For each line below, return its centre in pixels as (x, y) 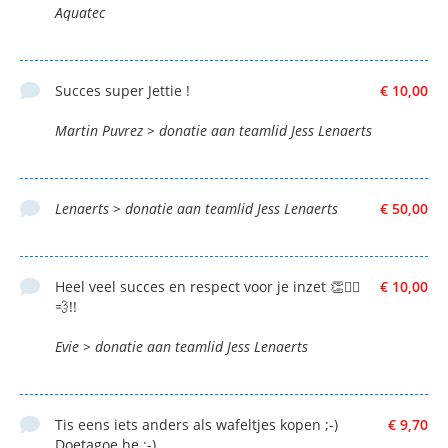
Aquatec (80, 12)
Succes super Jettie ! (122, 90)
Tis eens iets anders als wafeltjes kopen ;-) (196, 424)
